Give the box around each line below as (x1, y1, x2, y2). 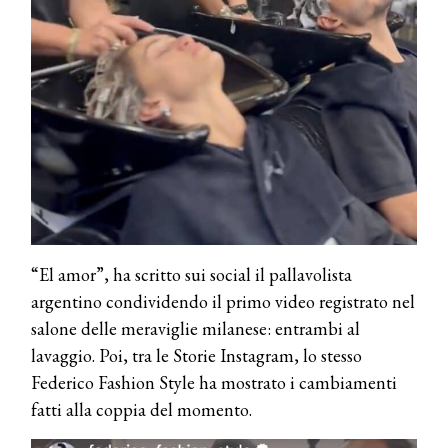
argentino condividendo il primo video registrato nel (31, 289, 415, 313)
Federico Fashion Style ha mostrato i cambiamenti (31, 370, 397, 394)
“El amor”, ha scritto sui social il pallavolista (31, 262, 352, 286)
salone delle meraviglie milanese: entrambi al (31, 316, 360, 340)
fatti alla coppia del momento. (31, 397, 252, 421)
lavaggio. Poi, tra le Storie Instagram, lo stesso (31, 343, 362, 367)
